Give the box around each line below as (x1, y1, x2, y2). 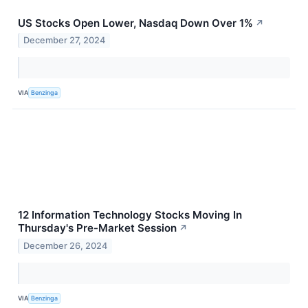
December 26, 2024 (23, 241, 108, 252)
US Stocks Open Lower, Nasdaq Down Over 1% (18, 16, 253, 30)
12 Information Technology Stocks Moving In (18, 208, 242, 222)
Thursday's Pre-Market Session (18, 221, 177, 235)
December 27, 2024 (23, 35, 106, 46)
